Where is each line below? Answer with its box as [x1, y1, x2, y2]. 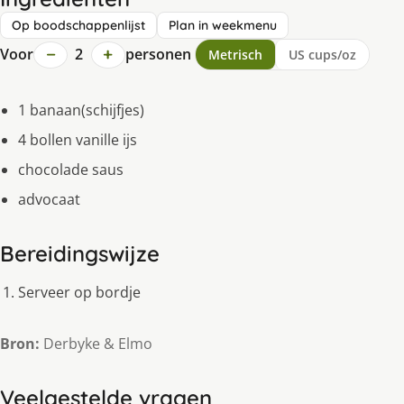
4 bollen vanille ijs [18, 130, 137, 151]
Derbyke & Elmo [40, 334, 152, 354]
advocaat [18, 189, 80, 210]
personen [124, 44, 191, 65]
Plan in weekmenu [169, 17, 277, 34]
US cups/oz [288, 46, 356, 64]
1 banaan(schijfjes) [18, 100, 144, 121]
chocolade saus [18, 160, 124, 180]
